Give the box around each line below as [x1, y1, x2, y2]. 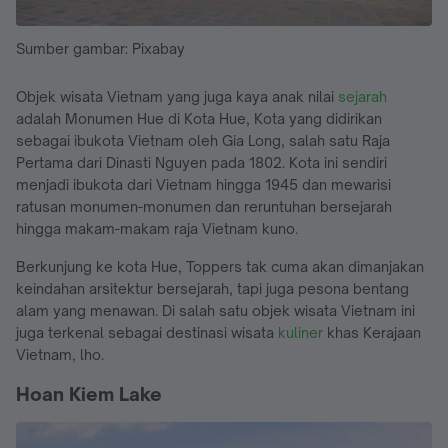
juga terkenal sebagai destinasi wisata [16, 324, 278, 342]
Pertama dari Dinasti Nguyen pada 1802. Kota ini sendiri [16, 154, 387, 172]
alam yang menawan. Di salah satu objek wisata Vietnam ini [16, 302, 415, 320]
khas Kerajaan [323, 324, 421, 342]
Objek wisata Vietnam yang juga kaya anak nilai [16, 88, 338, 106]
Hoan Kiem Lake [16, 383, 162, 406]
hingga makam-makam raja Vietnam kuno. [16, 220, 298, 238]
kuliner [278, 324, 323, 342]
